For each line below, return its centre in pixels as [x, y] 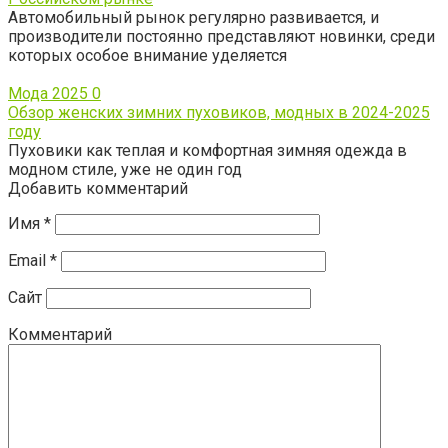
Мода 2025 [48, 94]
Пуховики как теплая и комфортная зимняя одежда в [207, 151]
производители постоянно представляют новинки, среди [221, 37]
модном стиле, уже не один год [125, 170]
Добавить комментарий [98, 189]
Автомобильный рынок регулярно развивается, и [193, 18]
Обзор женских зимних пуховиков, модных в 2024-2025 [219, 113]
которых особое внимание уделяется [147, 56]
